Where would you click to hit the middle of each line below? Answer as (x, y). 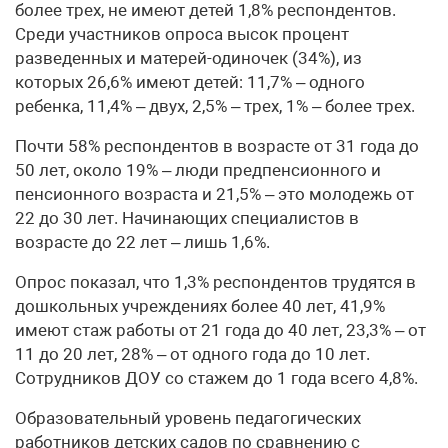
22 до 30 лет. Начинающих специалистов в (187, 218)
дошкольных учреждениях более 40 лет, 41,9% (200, 306)
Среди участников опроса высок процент (182, 34)
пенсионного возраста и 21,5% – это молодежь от (214, 194)
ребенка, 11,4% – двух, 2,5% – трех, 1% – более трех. (215, 106)
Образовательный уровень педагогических (188, 418)
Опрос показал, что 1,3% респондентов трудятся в (215, 282)
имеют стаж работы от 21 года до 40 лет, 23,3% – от (220, 330)
